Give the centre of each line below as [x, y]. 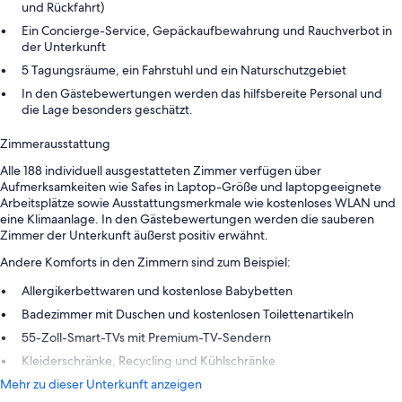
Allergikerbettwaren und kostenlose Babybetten [157, 291]
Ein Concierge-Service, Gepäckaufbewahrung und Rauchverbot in [207, 31]
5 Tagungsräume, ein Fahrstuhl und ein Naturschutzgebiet [184, 70]
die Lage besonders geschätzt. [107, 110]
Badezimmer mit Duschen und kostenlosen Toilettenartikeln [188, 315]
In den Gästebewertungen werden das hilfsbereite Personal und [202, 94]
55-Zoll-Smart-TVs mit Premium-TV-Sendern [146, 338]
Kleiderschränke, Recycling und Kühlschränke [149, 361]
